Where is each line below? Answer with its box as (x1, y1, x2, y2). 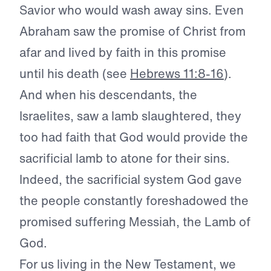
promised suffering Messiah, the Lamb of (19, 213, 250, 231)
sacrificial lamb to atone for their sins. (19, 149, 230, 168)
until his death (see (19, 65, 130, 83)
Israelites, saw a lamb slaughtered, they (19, 107, 241, 125)
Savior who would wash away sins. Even (19, 1, 244, 19)
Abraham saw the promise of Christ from (19, 22, 246, 41)
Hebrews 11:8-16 (130, 65, 224, 83)
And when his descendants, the (19, 86, 197, 104)
